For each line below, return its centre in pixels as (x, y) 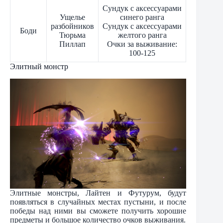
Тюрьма (72, 35)
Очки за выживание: (142, 44)
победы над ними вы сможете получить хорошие (98, 211)
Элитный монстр (39, 67)
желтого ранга (142, 35)
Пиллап (72, 44)
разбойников (72, 26)
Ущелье (72, 17)
